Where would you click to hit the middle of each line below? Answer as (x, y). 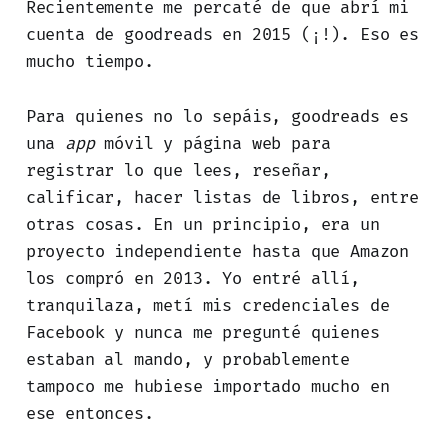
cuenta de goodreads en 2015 (158, 35)
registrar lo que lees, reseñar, (178, 171)
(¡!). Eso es (359, 35)
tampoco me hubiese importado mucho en (207, 387)
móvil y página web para (212, 144)
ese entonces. (89, 414)
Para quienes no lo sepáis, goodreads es (217, 117)
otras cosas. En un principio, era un (202, 225)
